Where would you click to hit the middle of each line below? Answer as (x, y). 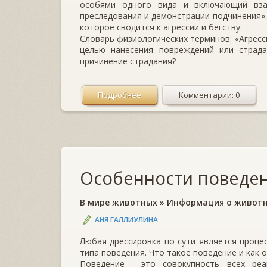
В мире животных (119, 203)
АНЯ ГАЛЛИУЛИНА (126, 220)
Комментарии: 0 (209, 95)
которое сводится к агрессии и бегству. (161, 27)
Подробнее (119, 95)
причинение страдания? (128, 61)
